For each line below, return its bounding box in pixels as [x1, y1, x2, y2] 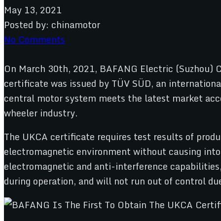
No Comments [4, 32, 65, 47]
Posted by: [4, 17, 49, 32]
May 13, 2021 [4, 2, 62, 17]
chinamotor [51, 17, 100, 32]
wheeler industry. [4, 105, 77, 120]
